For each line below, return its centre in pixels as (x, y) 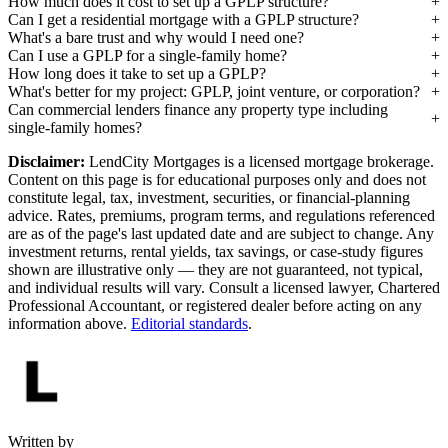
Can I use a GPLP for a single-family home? (147, 56)
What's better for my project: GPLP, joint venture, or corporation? (214, 92)
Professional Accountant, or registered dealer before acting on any (215, 306)
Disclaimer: (46, 162)
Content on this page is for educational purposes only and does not (217, 180)
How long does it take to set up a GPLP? (137, 74)
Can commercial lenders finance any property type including (198, 110)
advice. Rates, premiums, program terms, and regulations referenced (221, 216)
